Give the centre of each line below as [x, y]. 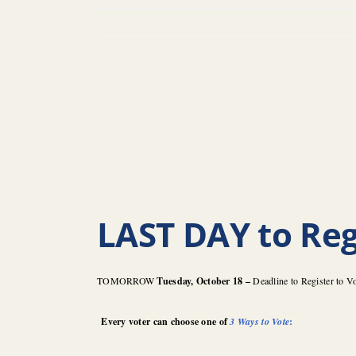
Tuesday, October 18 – [205, 281]
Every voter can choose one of [166, 321]
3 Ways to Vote [260, 321]
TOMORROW [127, 280]
